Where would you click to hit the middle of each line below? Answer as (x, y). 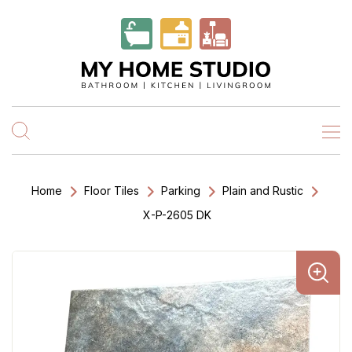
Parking (181, 191)
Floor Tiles (112, 191)
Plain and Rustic (263, 191)
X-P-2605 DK (177, 215)
